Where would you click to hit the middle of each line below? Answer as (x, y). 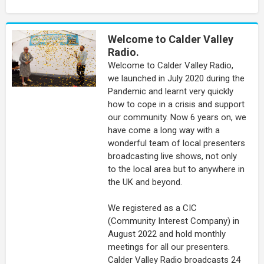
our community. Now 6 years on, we (177, 118)
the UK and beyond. (146, 182)
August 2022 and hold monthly (166, 234)
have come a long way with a (164, 131)
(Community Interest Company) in (173, 221)
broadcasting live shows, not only (172, 156)
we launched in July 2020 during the (176, 79)
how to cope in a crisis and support (176, 105)
